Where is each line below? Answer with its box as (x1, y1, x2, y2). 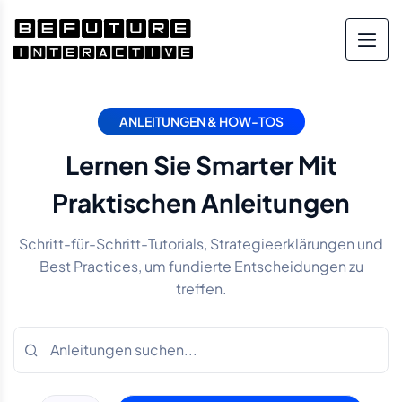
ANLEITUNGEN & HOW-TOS (118, 113, 284, 129)
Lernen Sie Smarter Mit (65, 149, 337, 180)
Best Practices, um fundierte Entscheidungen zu (39, 257, 363, 275)
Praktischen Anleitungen (52, 187, 350, 218)
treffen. (175, 279, 227, 298)
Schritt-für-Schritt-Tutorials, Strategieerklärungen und (19, 234, 383, 253)
